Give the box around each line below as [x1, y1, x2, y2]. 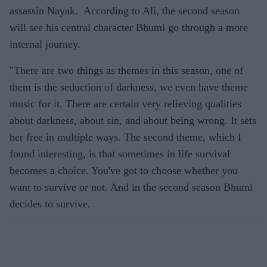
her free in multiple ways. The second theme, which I [10, 131, 241, 143]
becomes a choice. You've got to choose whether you [10, 164, 238, 176]
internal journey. [10, 38, 80, 50]
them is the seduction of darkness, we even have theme [10, 80, 248, 93]
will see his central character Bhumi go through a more [10, 21, 248, 33]
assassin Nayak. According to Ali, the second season [10, 4, 240, 17]
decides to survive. [10, 197, 91, 210]
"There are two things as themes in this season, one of [10, 64, 243, 76]
